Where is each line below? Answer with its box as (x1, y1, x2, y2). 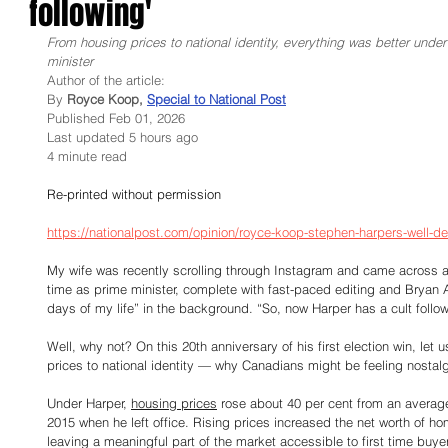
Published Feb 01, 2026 (47, 110, 185, 126)
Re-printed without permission (47, 186, 221, 202)
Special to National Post (147, 91, 286, 107)
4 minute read (47, 148, 127, 164)
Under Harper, (47, 395, 131, 411)
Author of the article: (47, 72, 165, 88)
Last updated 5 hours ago (47, 129, 198, 145)
